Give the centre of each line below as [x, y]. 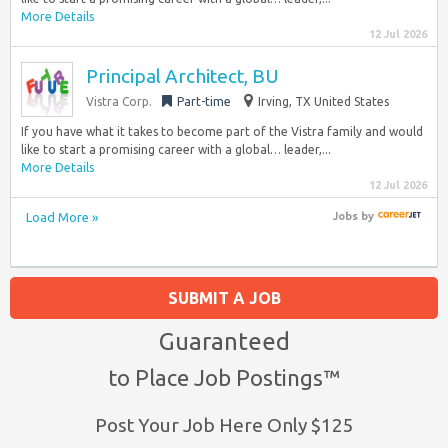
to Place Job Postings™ [224, 377]
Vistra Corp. [119, 101]
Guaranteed [224, 341]
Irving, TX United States [323, 101]
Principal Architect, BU [182, 76]
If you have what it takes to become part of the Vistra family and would [222, 131]
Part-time [204, 101]
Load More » [62, 217]
